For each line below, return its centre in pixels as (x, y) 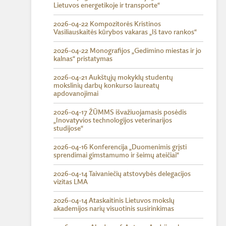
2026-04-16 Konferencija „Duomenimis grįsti (120, 147)
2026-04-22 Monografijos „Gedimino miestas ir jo (127, 51)
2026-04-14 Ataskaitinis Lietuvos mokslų (114, 201)
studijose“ (68, 129)
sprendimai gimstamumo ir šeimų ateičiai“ (116, 155)
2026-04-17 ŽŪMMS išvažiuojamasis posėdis (120, 112)
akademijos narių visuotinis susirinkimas (114, 209)
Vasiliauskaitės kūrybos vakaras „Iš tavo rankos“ (125, 32)
